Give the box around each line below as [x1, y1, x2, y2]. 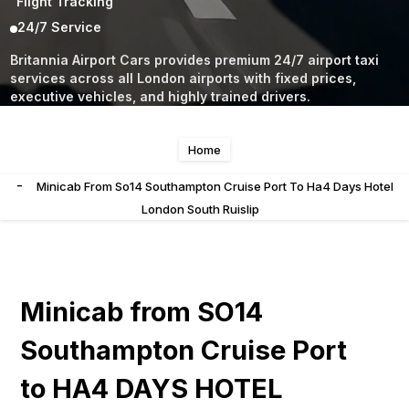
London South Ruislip [141, 202, 259, 216]
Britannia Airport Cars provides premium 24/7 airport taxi [10, 52, 380, 68]
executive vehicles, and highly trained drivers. [10, 89, 311, 104]
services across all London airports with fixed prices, [10, 70, 357, 86]
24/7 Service [17, 19, 106, 35]
